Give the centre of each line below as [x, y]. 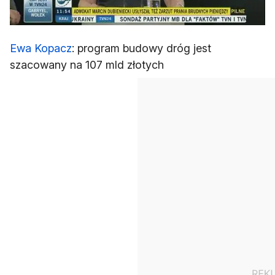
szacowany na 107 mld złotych [87, 65]
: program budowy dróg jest [141, 48]
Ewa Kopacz [41, 48]
